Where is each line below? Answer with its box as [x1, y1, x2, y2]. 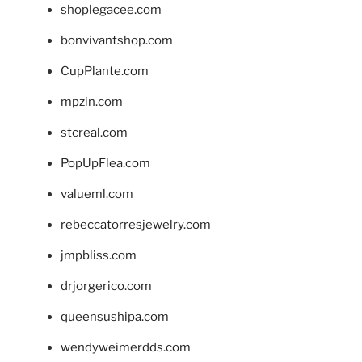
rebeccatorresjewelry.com [61, 217, 211, 233]
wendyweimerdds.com [61, 340, 191, 356]
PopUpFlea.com [61, 156, 150, 171]
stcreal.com [61, 125, 128, 141]
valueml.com [61, 187, 133, 202]
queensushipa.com [61, 309, 169, 325]
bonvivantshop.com [61, 33, 173, 48]
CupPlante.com [61, 64, 149, 79]
